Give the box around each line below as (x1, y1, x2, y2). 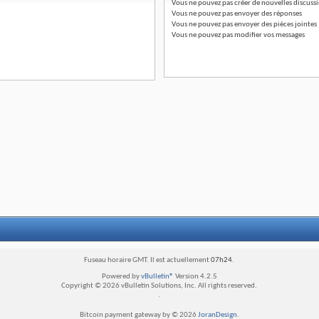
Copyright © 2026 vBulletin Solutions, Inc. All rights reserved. (61, 281, 258, 290)
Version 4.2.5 (173, 272, 217, 281)
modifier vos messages (232, 31, 305, 39)
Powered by (101, 272, 141, 281)
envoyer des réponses (232, 9, 302, 18)
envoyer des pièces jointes (232, 20, 317, 28)
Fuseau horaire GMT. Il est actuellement (84, 256, 211, 264)
